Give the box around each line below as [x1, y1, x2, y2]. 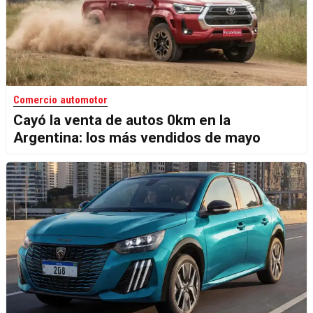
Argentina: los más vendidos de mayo [13, 129, 261, 146]
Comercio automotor [13, 93, 108, 106]
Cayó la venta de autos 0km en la [13, 111, 231, 129]
